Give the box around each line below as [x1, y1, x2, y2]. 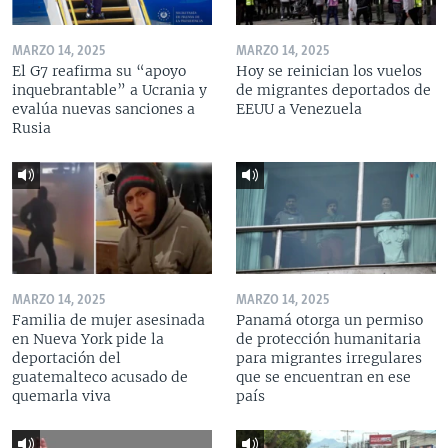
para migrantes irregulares [236, 349, 422, 367]
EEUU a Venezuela [236, 99, 362, 118]
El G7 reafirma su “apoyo [12, 61, 186, 80]
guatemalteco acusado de [12, 368, 188, 386]
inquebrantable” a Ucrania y [12, 80, 207, 99]
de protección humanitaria [236, 330, 421, 348]
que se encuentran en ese [236, 368, 411, 386]
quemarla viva [12, 387, 111, 405]
